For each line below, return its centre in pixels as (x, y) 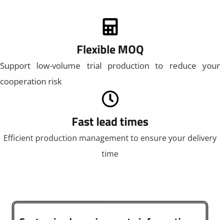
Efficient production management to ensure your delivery (110, 138)
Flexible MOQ (110, 49)
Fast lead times (110, 121)
